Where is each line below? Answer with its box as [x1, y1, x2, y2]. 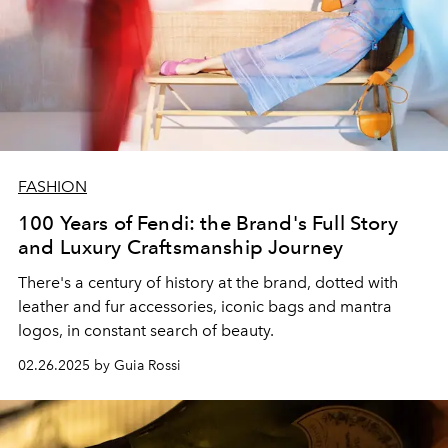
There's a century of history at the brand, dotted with [18, 273, 398, 293]
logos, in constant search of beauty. [18, 321, 274, 341]
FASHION [18, 177, 87, 197]
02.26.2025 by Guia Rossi [18, 357, 181, 375]
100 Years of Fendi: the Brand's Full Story [18, 211, 398, 236]
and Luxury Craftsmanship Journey [18, 235, 344, 260]
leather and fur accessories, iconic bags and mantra [18, 297, 392, 317]
